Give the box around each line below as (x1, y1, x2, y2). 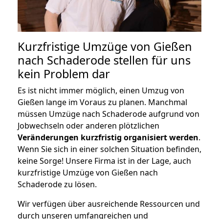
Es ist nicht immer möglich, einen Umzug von (18, 85, 184, 96)
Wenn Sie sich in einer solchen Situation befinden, (18, 143, 201, 154)
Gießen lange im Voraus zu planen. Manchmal (18, 96, 187, 108)
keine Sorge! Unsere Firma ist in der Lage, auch (18, 155, 191, 166)
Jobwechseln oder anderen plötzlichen (18, 120, 159, 131)
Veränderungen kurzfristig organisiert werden (18, 131, 198, 143)
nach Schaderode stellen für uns (18, 52, 191, 68)
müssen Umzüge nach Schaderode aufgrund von (18, 108, 199, 119)
